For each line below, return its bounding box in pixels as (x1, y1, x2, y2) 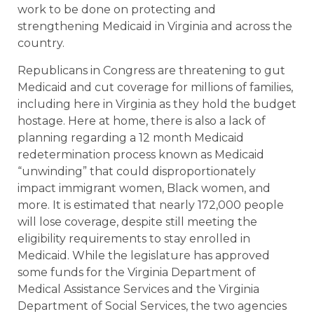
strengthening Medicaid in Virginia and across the (18, 20, 292, 34)
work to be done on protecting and (18, 3, 216, 17)
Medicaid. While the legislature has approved (18, 248, 270, 262)
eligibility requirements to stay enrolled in (18, 231, 250, 245)
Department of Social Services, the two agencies (18, 299, 287, 313)
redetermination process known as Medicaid (18, 147, 264, 161)
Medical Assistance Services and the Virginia (18, 282, 259, 296)
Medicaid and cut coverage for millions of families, (18, 80, 293, 94)
